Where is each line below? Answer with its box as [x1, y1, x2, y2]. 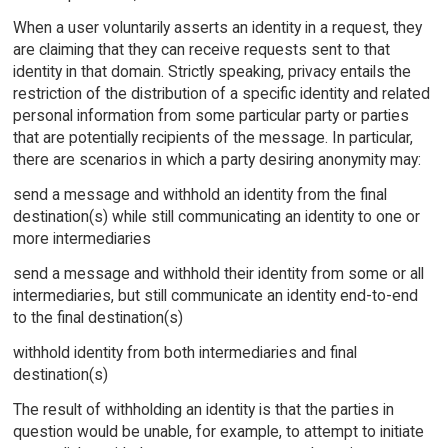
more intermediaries [12, 229, 151, 249]
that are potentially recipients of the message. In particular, [12, 128, 413, 148]
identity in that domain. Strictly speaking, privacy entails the [12, 62, 411, 82]
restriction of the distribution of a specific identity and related [12, 84, 430, 104]
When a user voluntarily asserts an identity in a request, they [12, 18, 422, 38]
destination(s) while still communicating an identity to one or [12, 207, 420, 227]
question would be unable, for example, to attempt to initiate [12, 421, 424, 441]
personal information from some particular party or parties [12, 106, 409, 126]
